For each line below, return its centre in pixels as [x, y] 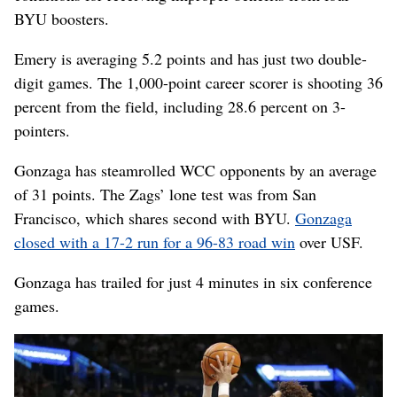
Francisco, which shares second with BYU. [155, 218]
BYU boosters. [62, 19]
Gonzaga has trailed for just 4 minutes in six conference [193, 282]
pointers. [42, 131]
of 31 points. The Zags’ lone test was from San [165, 195]
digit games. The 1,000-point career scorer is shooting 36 [198, 83]
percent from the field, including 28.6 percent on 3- [180, 107]
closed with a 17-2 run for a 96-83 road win [155, 242]
